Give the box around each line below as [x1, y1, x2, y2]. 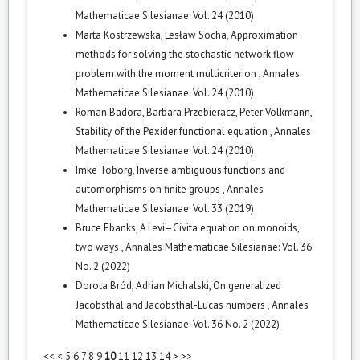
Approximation [231, 27, 298, 42]
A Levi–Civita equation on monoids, [140, 220, 299, 235]
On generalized [213, 278, 281, 292]
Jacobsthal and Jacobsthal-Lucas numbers [76, 297, 268, 312]
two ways [76, 239, 121, 254]
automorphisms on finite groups [76, 182, 223, 196]
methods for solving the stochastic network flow [76, 47, 294, 61]
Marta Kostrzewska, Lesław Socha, [76, 27, 231, 42]
